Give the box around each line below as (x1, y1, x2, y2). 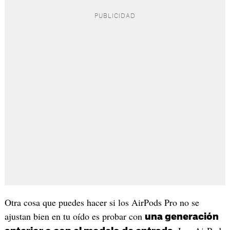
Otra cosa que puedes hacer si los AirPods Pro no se (4, 196, 199, 208)
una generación (144, 212, 219, 221)
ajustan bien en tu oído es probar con (4, 210, 145, 222)
